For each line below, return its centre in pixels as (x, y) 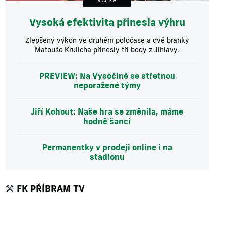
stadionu (107, 157)
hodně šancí (107, 121)
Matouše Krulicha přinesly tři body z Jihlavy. (107, 50)
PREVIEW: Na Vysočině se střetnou (107, 76)
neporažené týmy (107, 86)
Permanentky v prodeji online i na (107, 147)
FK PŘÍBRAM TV (50, 189)
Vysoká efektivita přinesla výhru (107, 22)
